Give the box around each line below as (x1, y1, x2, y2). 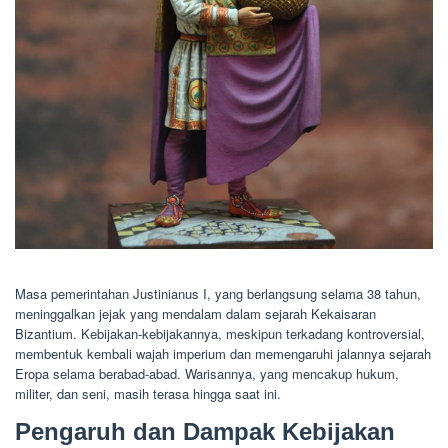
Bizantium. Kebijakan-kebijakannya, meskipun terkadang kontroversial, (15, 323, 425, 343)
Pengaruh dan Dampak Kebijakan (15, 417, 395, 445)
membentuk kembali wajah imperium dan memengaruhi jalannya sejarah (15, 343, 431, 363)
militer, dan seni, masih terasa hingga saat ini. (15, 383, 281, 403)
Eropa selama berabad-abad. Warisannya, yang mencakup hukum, (15, 363, 399, 383)
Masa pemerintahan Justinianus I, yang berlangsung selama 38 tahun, (15, 283, 421, 303)
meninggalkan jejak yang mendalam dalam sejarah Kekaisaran (15, 303, 376, 323)
